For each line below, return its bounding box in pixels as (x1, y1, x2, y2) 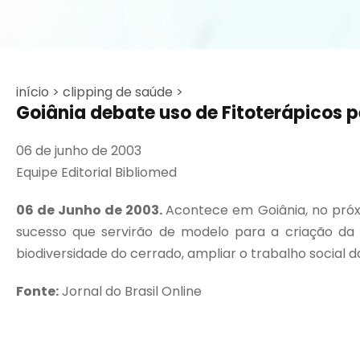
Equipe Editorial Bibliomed (16, 163, 177, 182)
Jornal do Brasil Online (59, 282, 202, 301)
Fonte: (16, 282, 59, 301)
